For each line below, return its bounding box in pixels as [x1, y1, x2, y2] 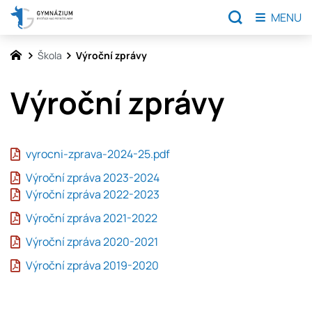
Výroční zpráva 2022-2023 [25, 187, 159, 203]
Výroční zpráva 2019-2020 [25, 258, 159, 274]
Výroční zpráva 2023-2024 [25, 170, 159, 186]
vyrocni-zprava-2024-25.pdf [25, 146, 170, 162]
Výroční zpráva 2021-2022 [25, 210, 157, 226]
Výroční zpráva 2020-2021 [25, 234, 158, 250]
